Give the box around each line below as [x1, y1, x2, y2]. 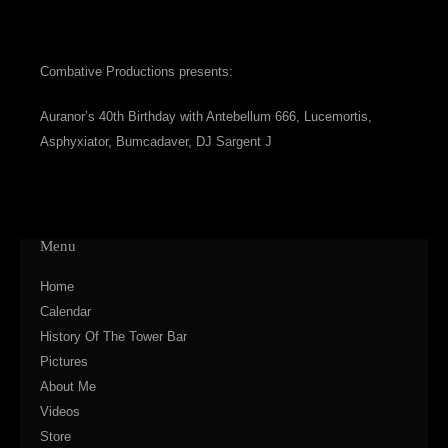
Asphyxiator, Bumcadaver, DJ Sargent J [40, 134, 272, 149]
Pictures [40, 354, 88, 369]
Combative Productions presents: [40, 64, 233, 79]
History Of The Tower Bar [40, 329, 187, 344]
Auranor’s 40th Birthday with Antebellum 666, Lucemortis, [40, 109, 372, 124]
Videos [40, 404, 80, 419]
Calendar [40, 304, 91, 319]
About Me [40, 379, 96, 394]
